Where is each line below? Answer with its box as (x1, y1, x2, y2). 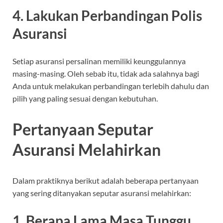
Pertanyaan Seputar (12, 119, 153, 139)
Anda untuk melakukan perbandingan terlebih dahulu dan (12, 81, 209, 91)
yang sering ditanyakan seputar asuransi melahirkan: (12, 188, 191, 198)
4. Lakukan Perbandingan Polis (12, 7, 202, 24)
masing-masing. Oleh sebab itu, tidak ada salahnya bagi (12, 69, 199, 79)
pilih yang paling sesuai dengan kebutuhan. (12, 94, 158, 104)
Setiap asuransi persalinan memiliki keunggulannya (12, 56, 186, 66)
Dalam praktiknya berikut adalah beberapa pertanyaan (12, 175, 199, 185)
